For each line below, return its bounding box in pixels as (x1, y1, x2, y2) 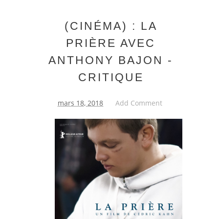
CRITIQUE (78, 70, 144, 84)
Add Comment (115, 98, 162, 108)
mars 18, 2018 (58, 98, 103, 108)
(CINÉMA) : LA (64, 19, 157, 32)
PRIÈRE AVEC (66, 36, 155, 49)
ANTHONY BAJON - (48, 53, 173, 66)
